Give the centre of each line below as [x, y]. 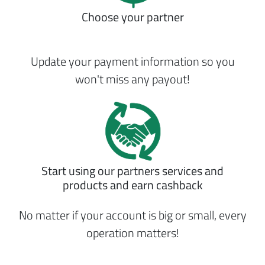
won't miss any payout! [132, 79]
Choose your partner [132, 17]
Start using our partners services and [132, 171]
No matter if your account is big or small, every [132, 215]
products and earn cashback [132, 185]
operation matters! [132, 233]
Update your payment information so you [132, 61]
